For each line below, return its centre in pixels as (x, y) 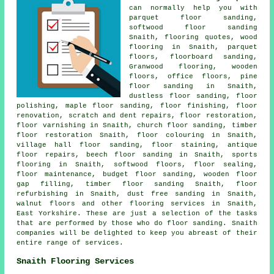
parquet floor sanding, (193, 17)
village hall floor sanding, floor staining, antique (137, 145)
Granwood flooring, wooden (193, 66)
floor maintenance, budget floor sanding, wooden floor (137, 174)
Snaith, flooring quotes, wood (193, 37)
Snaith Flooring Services (76, 261)
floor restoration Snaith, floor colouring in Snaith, (137, 135)
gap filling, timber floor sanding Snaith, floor (137, 184)
